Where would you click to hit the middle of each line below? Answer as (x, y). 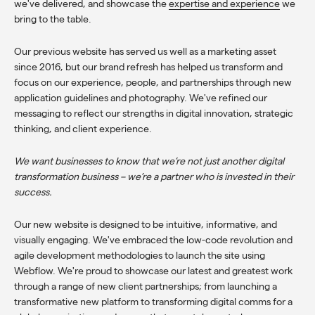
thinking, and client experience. (83, 128)
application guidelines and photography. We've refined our (141, 97)
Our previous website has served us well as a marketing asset (145, 51)
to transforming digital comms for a (216, 301)
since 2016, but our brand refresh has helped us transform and (148, 66)
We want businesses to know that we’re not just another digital (149, 161)
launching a (252, 286)
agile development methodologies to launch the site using (140, 255)
